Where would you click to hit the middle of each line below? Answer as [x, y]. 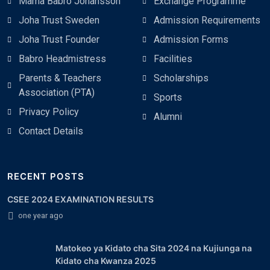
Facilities [173, 58]
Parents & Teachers [60, 78]
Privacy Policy [49, 111]
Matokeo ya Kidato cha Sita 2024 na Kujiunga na [154, 248]
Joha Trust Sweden [59, 20]
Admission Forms [191, 39]
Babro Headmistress [62, 58]
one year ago [40, 215]
